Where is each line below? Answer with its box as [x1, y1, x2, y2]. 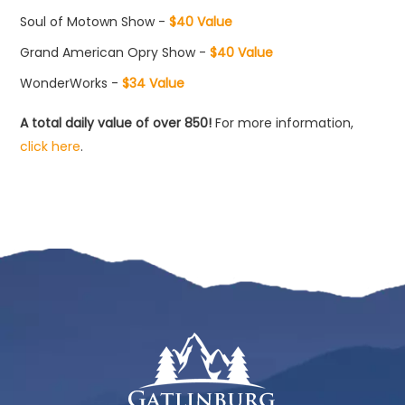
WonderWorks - [20, 73, 119, 92]
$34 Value [118, 73, 185, 92]
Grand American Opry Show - [20, 42, 207, 61]
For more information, [212, 113, 354, 132]
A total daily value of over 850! [20, 113, 212, 132]
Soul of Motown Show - [20, 13, 166, 32]
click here [20, 137, 81, 155]
